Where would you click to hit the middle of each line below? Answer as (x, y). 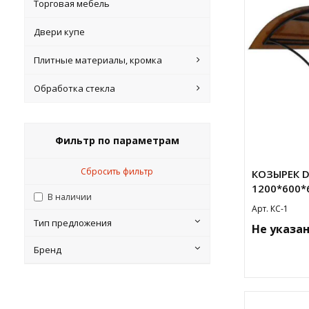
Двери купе (60, 32)
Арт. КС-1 (270, 209)
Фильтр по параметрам (117, 140)
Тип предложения (73, 223)
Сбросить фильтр (117, 171)
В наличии (70, 197)
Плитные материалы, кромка (98, 60)
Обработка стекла (75, 88)
